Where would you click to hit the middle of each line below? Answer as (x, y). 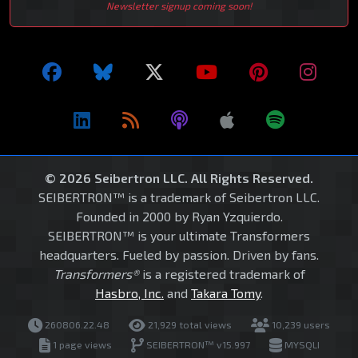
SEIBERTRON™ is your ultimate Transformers (179, 236)
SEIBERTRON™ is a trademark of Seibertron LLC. (179, 197)
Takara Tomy (226, 293)
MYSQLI (300, 345)
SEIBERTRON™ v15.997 (197, 345)
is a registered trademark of (222, 274)
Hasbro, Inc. (129, 293)
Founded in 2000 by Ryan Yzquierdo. (179, 217)
